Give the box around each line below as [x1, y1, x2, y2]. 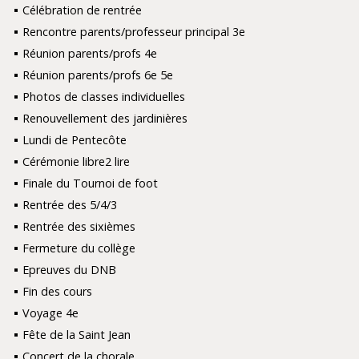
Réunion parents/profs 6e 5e [22, 67, 173, 83]
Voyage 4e [22, 305, 79, 321]
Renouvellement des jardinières [22, 111, 188, 127]
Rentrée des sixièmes [22, 219, 135, 235]
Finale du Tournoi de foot [22, 175, 158, 192]
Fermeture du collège [22, 240, 135, 256]
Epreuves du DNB [22, 262, 116, 278]
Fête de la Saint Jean [22, 327, 131, 343]
